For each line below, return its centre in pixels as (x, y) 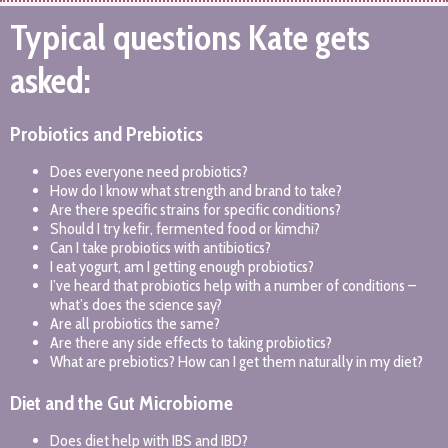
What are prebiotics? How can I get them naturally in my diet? (236, 362)
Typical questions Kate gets (190, 38)
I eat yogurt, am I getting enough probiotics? (182, 267)
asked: (50, 81)
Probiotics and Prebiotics (106, 134)
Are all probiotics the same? (135, 324)
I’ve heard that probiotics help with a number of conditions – (233, 286)
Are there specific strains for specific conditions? (195, 210)
